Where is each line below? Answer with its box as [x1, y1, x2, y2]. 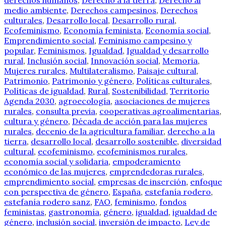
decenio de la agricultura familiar [36, 126, 163, 137]
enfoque [190, 177, 222, 187]
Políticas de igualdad [4, 86, 84, 96]
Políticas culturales [136, 76, 210, 86]
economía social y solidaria [4, 156, 108, 167]
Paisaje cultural [137, 66, 196, 76]
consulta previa [36, 106, 95, 117]
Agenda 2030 [4, 96, 54, 106]
